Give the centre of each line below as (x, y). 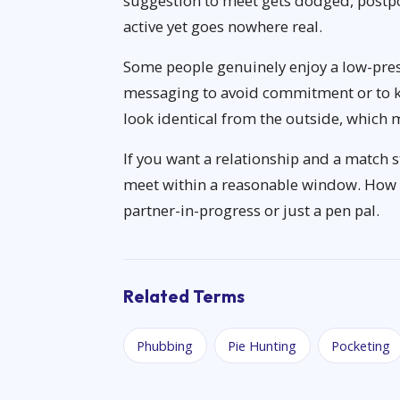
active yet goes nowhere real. (223, 26)
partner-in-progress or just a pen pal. (251, 210)
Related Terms (184, 297)
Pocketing (360, 345)
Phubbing (165, 345)
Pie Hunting (262, 345)
